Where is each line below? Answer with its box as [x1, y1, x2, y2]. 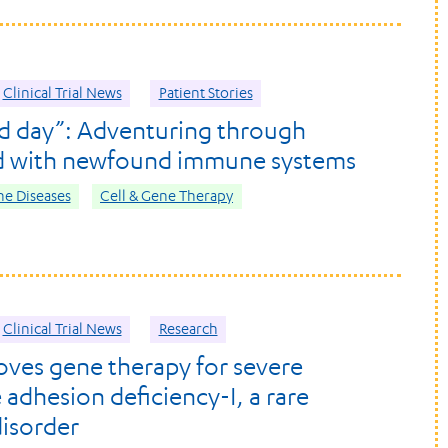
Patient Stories [158, 84, 253, 103]
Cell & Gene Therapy [100, 187, 233, 206]
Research [158, 320, 218, 339]
